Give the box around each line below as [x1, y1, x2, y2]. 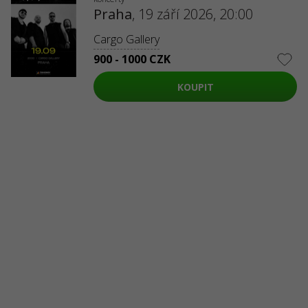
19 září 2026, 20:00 [138, 5, 253, 23]
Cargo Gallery [93, 32, 159, 47]
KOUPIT [177, 80, 214, 93]
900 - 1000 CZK [93, 52, 170, 67]
